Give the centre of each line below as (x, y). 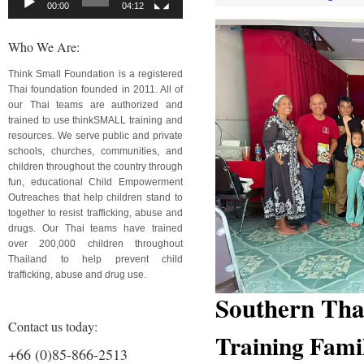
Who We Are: (44, 46)
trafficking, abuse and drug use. (78, 274)
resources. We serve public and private (95, 135)
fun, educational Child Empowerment (95, 182)
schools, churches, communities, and (95, 151)
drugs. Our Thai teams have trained (95, 228)
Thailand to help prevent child (95, 259)
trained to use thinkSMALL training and (95, 120)
